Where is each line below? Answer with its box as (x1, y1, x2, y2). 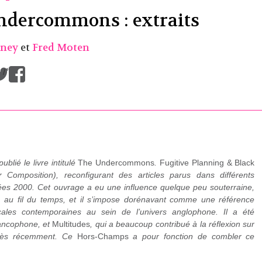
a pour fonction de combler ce (128, 232, 255, 242)
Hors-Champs (77, 232, 129, 242)
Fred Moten (32, 41, 90, 54)
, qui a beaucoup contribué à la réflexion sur (90, 219, 255, 229)
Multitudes (52, 219, 91, 229)
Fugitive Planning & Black (157, 158, 255, 168)
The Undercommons (78, 158, 155, 168)
